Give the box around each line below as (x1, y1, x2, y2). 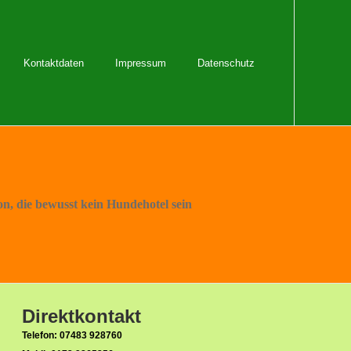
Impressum (115, 57, 166, 69)
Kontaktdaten (24, 57, 84, 69)
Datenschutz (197, 57, 255, 69)
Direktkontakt (22, 306, 141, 327)
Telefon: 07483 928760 (22, 330, 122, 341)
